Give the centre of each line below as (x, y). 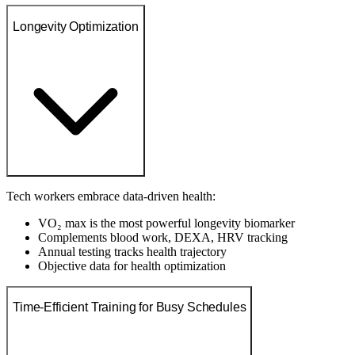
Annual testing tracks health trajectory (132, 251)
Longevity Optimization (76, 26)
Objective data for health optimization (132, 265)
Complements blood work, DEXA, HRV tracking (163, 237)
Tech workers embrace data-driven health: (111, 196)
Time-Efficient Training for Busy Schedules (130, 307)
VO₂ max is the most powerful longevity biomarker (166, 223)
